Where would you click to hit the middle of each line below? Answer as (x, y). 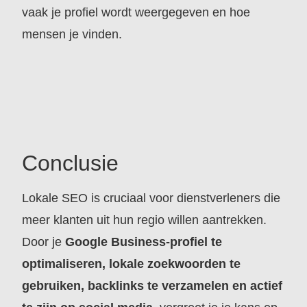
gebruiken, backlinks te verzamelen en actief (152, 286)
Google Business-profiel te (144, 242)
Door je (44, 242)
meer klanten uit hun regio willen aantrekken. (145, 220)
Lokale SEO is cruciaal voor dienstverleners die (151, 198)
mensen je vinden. (72, 34)
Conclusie (71, 163)
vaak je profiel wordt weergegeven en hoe (136, 12)
